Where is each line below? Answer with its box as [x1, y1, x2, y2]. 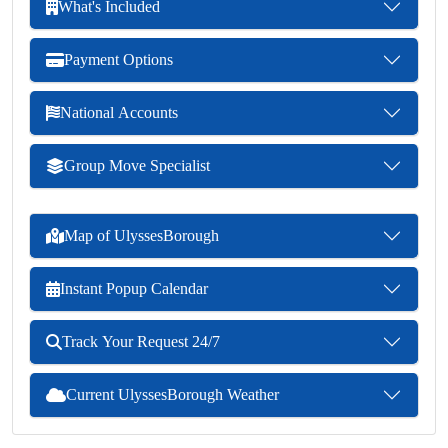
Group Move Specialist [64, 157, 210, 175]
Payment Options [64, 51, 173, 69]
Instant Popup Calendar [60, 280, 208, 298]
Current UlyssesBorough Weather [66, 386, 279, 404]
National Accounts [60, 104, 178, 122]
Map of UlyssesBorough [64, 227, 219, 245]
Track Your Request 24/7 [62, 333, 220, 351]
